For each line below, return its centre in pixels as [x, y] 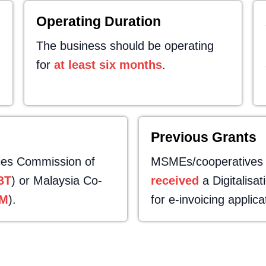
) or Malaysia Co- [57, 180]
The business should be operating [125, 46]
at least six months [108, 65]
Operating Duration [98, 21]
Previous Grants [204, 137]
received [175, 180]
